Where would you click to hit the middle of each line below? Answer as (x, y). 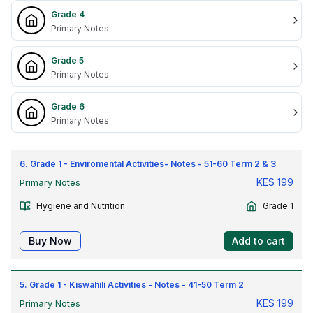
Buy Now (50, 241)
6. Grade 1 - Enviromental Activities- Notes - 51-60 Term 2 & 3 (148, 164)
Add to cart (259, 241)
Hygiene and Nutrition (81, 206)
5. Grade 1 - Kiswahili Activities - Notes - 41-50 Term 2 (132, 285)
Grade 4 (68, 14)
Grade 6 (68, 107)
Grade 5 (67, 60)
